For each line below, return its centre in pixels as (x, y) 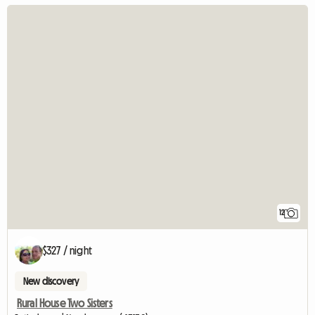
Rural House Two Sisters (65, 303)
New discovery (51, 282)
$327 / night (67, 251)
